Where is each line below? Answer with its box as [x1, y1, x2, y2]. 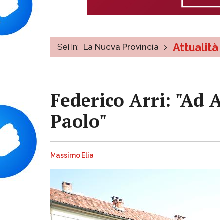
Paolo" [50, 109, 107, 133]
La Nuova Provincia [83, 41, 159, 52]
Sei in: [57, 41, 79, 52]
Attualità [173, 40, 218, 54]
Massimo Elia [50, 151, 94, 160]
